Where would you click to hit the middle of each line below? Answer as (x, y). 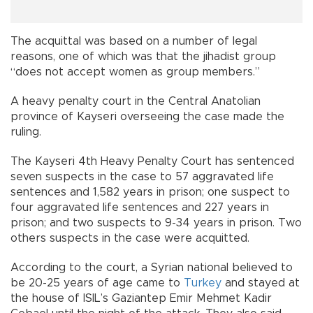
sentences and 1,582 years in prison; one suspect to (150, 192)
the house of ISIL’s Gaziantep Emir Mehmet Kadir (141, 298)
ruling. (26, 132)
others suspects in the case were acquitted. (130, 238)
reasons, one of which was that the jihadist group (143, 56)
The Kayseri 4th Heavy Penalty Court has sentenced (152, 161)
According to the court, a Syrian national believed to (152, 267)
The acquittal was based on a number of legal (134, 41)
